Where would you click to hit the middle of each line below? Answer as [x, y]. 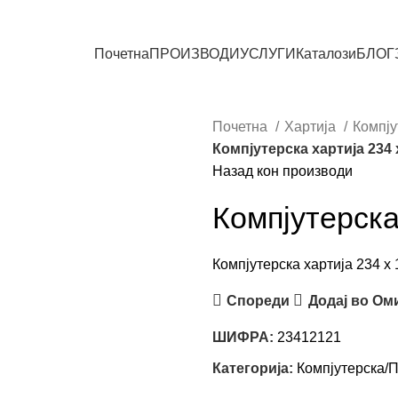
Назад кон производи [283, 171]
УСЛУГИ [268, 53]
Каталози [326, 53]
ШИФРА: [245, 337]
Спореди [259, 300]
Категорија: [253, 368]
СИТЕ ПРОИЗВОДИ [255, 34]
